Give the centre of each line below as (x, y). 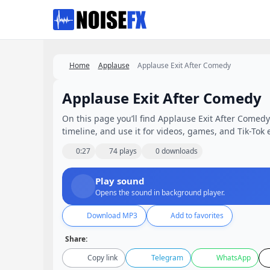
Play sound (120, 181)
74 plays (123, 151)
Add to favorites (197, 215)
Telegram (167, 258)
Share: (76, 239)
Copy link (103, 258)
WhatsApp (233, 258)
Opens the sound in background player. (160, 193)
